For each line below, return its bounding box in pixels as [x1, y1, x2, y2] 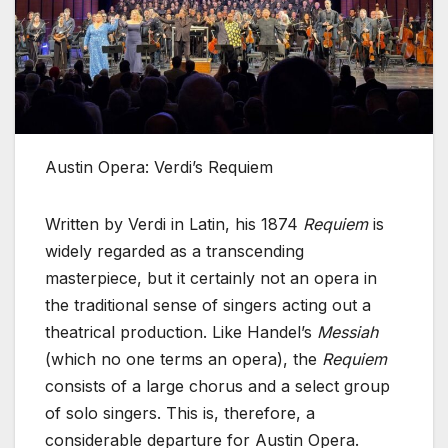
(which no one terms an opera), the [45, 348, 322, 369]
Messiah [317, 321, 378, 342]
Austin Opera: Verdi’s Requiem [45, 156, 273, 177]
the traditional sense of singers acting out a [45, 294, 371, 315]
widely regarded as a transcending [45, 240, 304, 261]
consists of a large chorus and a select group [45, 375, 390, 396]
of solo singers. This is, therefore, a [45, 402, 315, 423]
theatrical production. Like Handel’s [45, 321, 317, 342]
